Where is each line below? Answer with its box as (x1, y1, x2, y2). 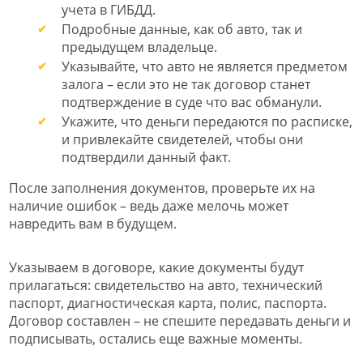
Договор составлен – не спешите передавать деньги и (9, 311, 351, 330)
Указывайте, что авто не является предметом (62, 57, 348, 75)
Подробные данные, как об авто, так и (62, 19, 302, 38)
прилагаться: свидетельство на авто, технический (9, 275, 322, 294)
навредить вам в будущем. (9, 214, 177, 233)
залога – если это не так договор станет (62, 75, 310, 93)
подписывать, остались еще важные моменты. (9, 329, 302, 348)
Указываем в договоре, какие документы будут (9, 258, 304, 276)
